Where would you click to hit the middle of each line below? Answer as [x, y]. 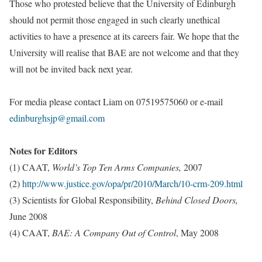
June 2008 [28, 216]
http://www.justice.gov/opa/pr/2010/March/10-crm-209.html [132, 184]
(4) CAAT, [31, 233]
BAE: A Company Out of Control [114, 233]
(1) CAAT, [31, 167]
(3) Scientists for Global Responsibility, [82, 200]
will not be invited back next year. [71, 69]
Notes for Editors [43, 151]
